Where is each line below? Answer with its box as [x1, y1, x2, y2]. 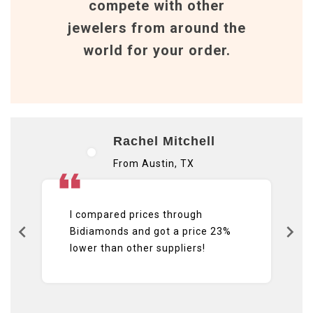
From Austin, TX [113, 157, 194, 169]
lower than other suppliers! [70, 242, 205, 254]
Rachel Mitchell [113, 133, 215, 148]
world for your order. [82, 42, 231, 59]
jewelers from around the [67, 20, 246, 36]
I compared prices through [70, 208, 203, 220]
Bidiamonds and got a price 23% [70, 225, 231, 237]
